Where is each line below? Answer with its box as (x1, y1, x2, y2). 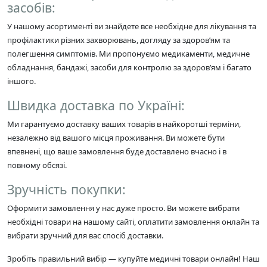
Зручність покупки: (7, 180, 126, 198)
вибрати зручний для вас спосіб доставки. (7, 229, 163, 241)
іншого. (7, 75, 36, 86)
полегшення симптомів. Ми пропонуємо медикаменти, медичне (7, 48, 250, 59)
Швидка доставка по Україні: (7, 96, 185, 114)
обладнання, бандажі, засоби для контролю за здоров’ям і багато (7, 61, 252, 73)
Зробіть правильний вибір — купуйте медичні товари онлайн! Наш (7, 253, 260, 264)
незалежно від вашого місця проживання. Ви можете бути (7, 132, 225, 143)
